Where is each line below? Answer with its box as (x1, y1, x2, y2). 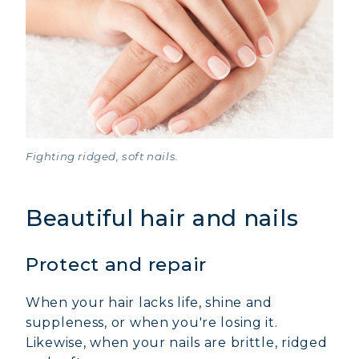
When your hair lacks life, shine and (26, 295, 272, 310)
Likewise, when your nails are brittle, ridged (26, 335, 328, 350)
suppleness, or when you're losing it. (26, 315, 278, 330)
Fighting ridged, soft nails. (26, 150, 179, 163)
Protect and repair (26, 253, 207, 276)
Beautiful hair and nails (26, 204, 299, 232)
